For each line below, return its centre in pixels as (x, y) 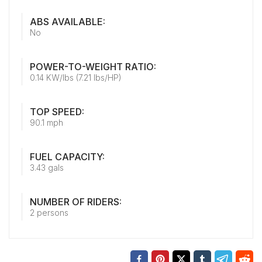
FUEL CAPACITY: (67, 157)
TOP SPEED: (57, 112)
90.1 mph (46, 123)
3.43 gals (47, 168)
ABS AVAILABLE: (68, 22)
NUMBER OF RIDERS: (76, 202)
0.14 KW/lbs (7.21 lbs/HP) (76, 77)
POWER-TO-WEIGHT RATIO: (93, 67)
